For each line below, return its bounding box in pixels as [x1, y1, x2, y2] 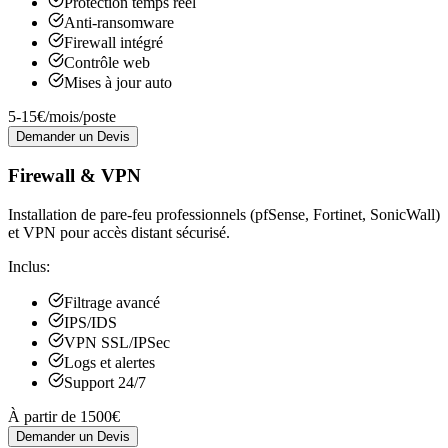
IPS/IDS [64, 313, 117, 331]
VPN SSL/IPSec [64, 333, 170, 351]
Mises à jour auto [64, 73, 172, 91]
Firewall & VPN [8, 165, 141, 187]
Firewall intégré [64, 33, 163, 51]
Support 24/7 [64, 373, 146, 391]
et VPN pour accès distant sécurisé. [8, 223, 230, 241]
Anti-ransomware [64, 13, 174, 31]
